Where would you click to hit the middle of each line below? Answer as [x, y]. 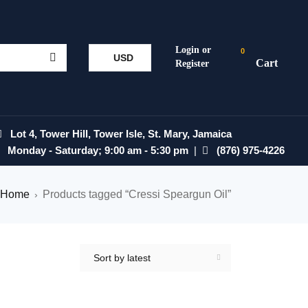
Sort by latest [122, 258]
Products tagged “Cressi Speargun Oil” [137, 194]
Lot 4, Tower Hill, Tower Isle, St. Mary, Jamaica [117, 134]
